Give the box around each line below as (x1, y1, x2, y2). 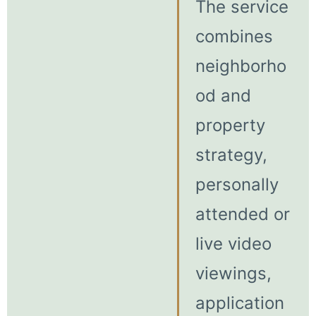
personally (195, 174, 279, 195)
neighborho (195, 55, 286, 76)
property (195, 114, 265, 135)
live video (195, 233, 272, 254)
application (195, 292, 284, 313)
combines (195, 25, 273, 47)
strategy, (195, 144, 267, 165)
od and (195, 85, 251, 106)
